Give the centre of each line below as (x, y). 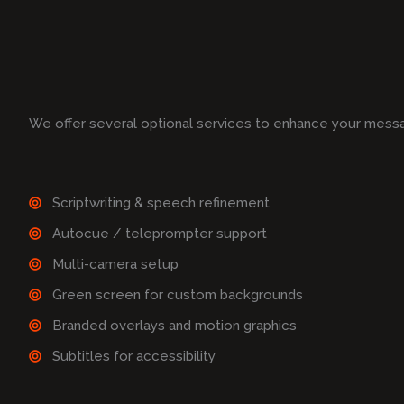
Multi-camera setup (116, 265)
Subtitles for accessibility (134, 357)
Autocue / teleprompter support (160, 234)
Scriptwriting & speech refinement (161, 203)
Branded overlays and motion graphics (175, 326)
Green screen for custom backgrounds (178, 295)
